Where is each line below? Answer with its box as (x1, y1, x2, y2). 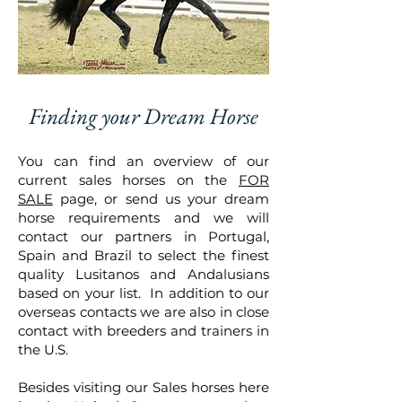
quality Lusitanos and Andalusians (18, 266, 269, 283)
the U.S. (18, 341, 68, 358)
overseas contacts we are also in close (18, 303, 269, 320)
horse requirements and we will (18, 209, 269, 226)
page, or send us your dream (53, 190, 269, 207)
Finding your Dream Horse (29, 101, 258, 130)
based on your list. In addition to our (18, 284, 269, 301)
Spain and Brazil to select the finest (18, 247, 269, 264)
